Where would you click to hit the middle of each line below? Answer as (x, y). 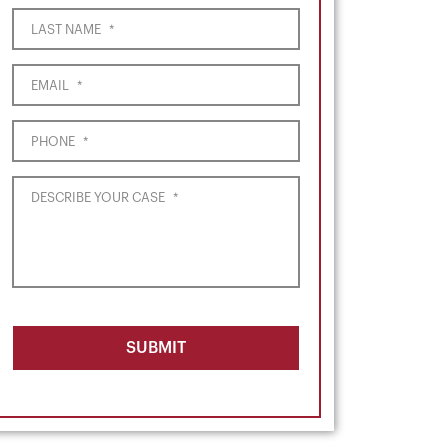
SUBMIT (156, 348)
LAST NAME (66, 29)
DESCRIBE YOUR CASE (98, 197)
